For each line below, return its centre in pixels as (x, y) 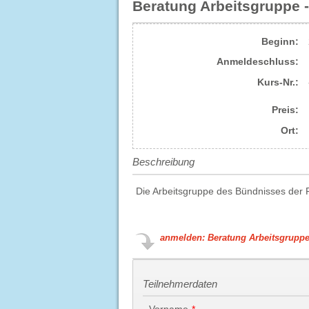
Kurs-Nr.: (278, 82)
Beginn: (280, 41)
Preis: (285, 110)
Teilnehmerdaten (180, 283)
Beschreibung (163, 161)
